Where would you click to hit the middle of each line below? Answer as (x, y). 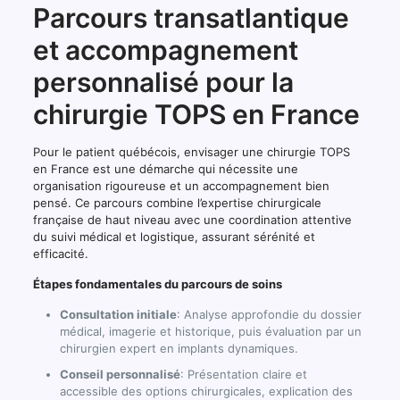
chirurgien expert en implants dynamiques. (179, 348)
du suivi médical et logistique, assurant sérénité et (174, 236)
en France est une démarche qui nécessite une (165, 168)
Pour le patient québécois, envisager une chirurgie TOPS (191, 151)
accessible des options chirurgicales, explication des (206, 391)
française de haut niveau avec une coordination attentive (192, 219)
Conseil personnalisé (120, 374)
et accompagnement (165, 50)
